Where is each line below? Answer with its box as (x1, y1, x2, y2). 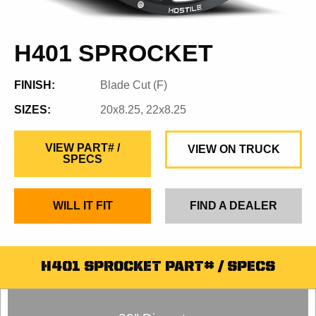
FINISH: (14, 79, 55, 91)
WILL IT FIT (52, 200, 113, 212)
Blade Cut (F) (100, 79, 168, 91)
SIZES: (14, 104, 51, 116)
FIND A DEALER (190, 200, 277, 212)
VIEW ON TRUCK (187, 143, 280, 155)
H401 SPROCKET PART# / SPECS (41, 260, 275, 274)
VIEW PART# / (45, 142, 120, 154)
